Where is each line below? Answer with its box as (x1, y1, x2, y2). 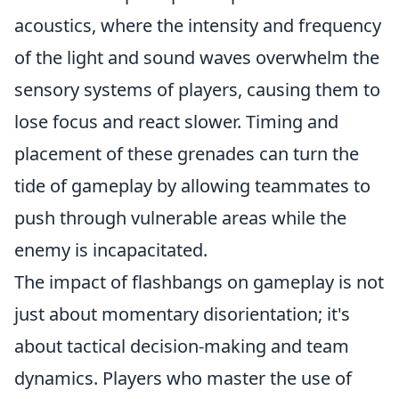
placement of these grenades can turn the (14, 141, 359, 166)
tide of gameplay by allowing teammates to (14, 173, 370, 198)
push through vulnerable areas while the (14, 205, 346, 230)
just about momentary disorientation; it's (14, 301, 350, 326)
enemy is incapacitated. (14, 237, 208, 262)
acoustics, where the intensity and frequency (14, 12, 381, 37)
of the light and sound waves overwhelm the (14, 45, 379, 69)
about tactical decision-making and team (14, 333, 349, 358)
